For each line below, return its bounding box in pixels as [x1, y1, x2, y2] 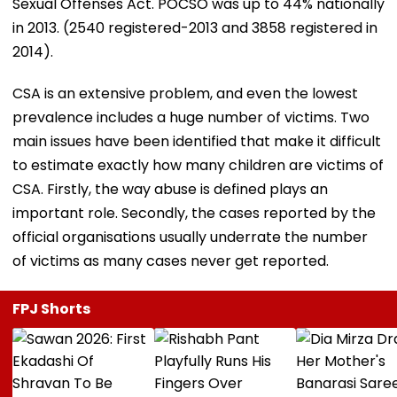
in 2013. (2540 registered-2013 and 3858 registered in [12, 17, 378, 38]
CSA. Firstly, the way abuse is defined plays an [12, 178, 328, 199]
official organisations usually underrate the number [12, 226, 368, 247]
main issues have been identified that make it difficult [12, 130, 381, 152]
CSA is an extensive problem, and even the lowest [12, 82, 358, 104]
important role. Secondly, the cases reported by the [12, 202, 376, 223]
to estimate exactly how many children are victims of [12, 154, 384, 175]
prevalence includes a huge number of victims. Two [12, 106, 370, 128]
